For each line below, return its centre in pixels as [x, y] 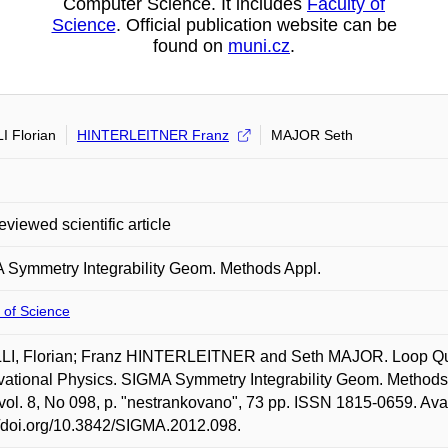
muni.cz [259, 46]
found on [190, 46]
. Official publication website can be [256, 25]
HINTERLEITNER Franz [153, 135]
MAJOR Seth [312, 135]
